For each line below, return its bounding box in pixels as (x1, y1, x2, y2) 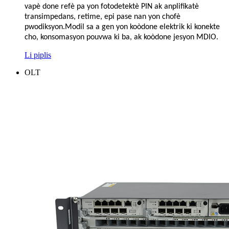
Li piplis (25, 50, 51, 59)
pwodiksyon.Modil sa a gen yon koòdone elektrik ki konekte (25, 22, 220, 31)
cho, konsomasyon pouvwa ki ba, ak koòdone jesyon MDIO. (25, 33, 218, 41)
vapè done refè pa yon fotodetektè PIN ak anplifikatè (25, 2, 199, 11)
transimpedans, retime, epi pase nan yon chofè (25, 12, 180, 21)
